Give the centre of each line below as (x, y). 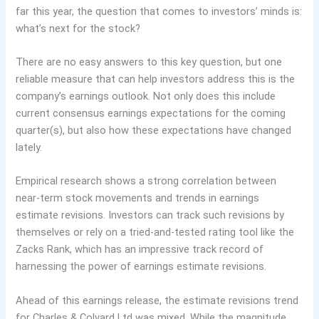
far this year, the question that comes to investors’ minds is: (159, 11)
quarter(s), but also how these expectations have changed (154, 131)
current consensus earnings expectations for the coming (151, 114)
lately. (29, 148)
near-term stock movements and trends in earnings (138, 198)
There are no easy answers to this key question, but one (149, 62)
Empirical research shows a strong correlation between (146, 181)
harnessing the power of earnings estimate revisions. (141, 267)
